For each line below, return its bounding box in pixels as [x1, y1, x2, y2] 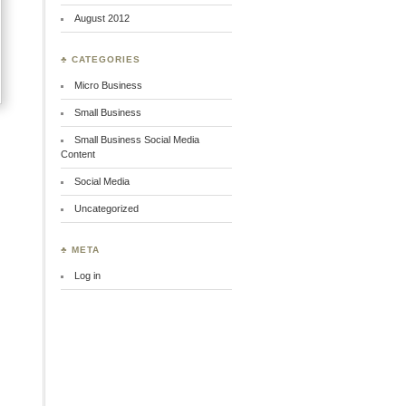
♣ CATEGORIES [61, 54, 140, 64]
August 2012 [74, 13, 130, 24]
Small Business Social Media [74, 134, 200, 145]
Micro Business [74, 80, 143, 91]
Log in [74, 270, 101, 281]
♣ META [61, 245, 100, 255]
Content [61, 149, 96, 159]
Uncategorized [74, 203, 140, 214]
